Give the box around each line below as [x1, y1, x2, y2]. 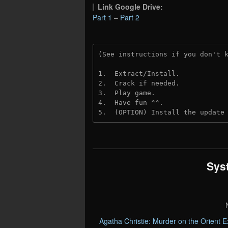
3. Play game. [98, 89, 155, 97]
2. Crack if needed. [98, 79, 184, 88]
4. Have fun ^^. [98, 99, 163, 107]
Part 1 [93, 12, 112, 23]
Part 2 [120, 12, 139, 23]
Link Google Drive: [98, 2, 163, 12]
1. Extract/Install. [98, 70, 180, 78]
